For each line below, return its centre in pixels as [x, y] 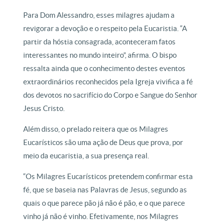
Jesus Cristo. [44, 109]
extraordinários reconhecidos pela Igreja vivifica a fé [108, 82]
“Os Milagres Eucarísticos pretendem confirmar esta [108, 177]
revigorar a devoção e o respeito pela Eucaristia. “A [105, 29]
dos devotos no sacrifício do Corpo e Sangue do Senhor [110, 95]
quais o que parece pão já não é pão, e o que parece [104, 203]
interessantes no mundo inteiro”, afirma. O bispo [100, 55]
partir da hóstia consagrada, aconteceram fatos [100, 42]
